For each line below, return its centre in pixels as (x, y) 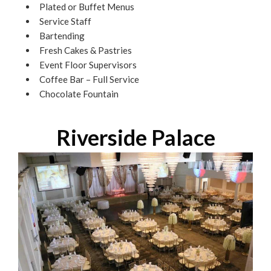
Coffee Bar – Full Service (89, 79)
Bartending (62, 36)
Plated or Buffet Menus (87, 7)
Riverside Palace (135, 137)
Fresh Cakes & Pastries (86, 50)
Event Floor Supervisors (88, 65)
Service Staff (65, 21)
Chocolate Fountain (79, 94)
